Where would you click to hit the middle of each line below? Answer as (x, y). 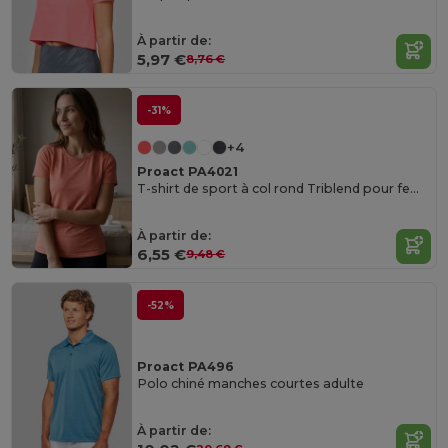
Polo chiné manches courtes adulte (251, 383)
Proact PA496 (186, 367)
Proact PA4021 (188, 172)
